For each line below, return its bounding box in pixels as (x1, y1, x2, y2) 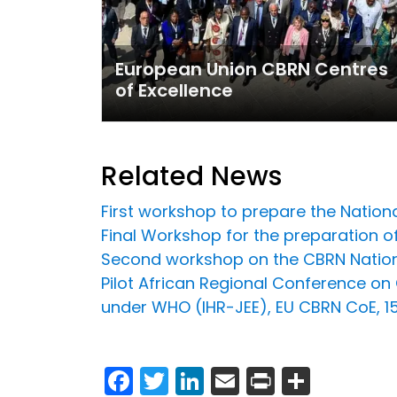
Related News (101, 158, 282, 196)
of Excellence (115, 78, 233, 104)
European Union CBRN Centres (115, 57, 388, 82)
